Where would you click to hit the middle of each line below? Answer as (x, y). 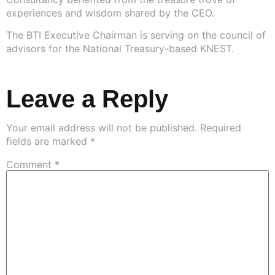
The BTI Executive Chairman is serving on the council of (136, 35)
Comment (30, 164)
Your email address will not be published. (102, 127)
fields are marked (48, 141)
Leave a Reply (87, 99)
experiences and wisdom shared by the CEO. (110, 13)
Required (221, 127)
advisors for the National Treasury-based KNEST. (120, 49)
